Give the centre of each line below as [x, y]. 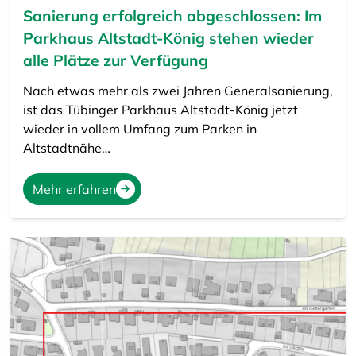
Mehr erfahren [74, 189]
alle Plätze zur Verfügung [115, 60]
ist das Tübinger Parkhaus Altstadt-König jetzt [160, 109]
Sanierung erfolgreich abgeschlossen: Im [172, 15]
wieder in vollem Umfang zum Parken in [139, 128]
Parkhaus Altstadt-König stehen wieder [168, 38]
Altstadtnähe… [66, 147]
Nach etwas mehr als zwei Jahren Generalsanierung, [178, 90]
